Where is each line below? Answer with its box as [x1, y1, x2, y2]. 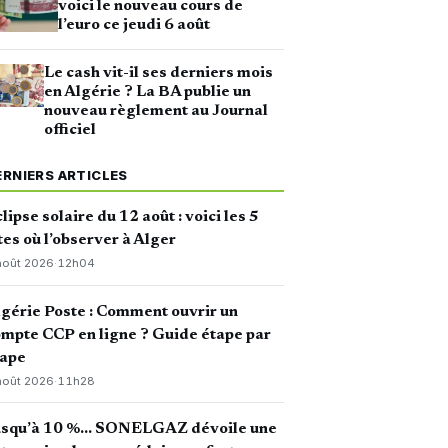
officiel [43, 121, 96, 138]
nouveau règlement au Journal [43, 102, 268, 119]
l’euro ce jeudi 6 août [58, 17, 211, 34]
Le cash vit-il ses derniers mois [43, 64, 273, 81]
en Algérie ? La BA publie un [43, 83, 251, 100]
